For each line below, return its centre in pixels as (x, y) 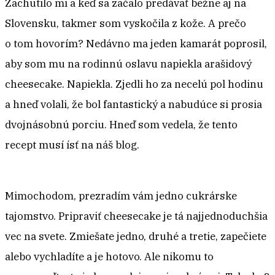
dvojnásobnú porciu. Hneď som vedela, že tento (121, 125)
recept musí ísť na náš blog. (72, 145)
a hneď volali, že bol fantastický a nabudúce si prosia (134, 105)
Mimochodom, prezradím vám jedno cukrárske (121, 196)
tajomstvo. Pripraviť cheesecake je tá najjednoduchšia (136, 216)
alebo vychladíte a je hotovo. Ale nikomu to (109, 257)
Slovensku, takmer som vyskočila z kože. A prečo (126, 24)
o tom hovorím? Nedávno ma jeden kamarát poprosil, (136, 44)
